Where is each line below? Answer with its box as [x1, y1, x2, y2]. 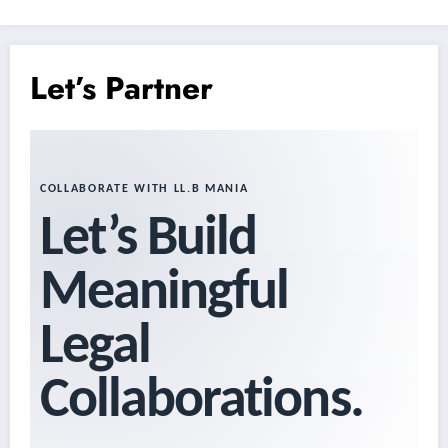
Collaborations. [40, 374, 363, 431]
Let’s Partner [30, 65, 213, 112]
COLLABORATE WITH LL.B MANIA [40, 183, 249, 196]
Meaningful [40, 266, 289, 323]
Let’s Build [40, 212, 257, 269]
